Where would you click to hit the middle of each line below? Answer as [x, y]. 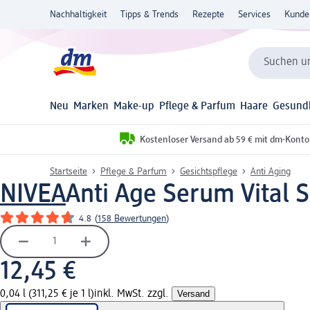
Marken [91, 107]
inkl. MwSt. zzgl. [133, 294]
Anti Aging [271, 171]
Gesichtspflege [209, 171]
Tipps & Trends [149, 15]
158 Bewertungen [132, 218]
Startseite [69, 171]
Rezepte [208, 15]
